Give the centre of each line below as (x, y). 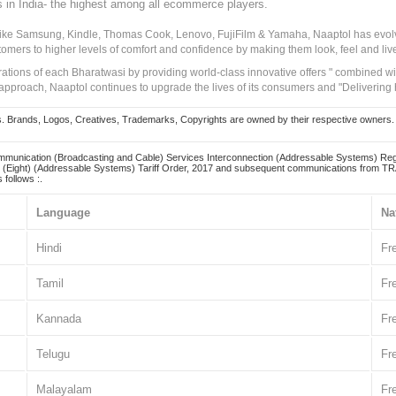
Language (63, 213)
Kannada (59, 319)
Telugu (53, 354)
